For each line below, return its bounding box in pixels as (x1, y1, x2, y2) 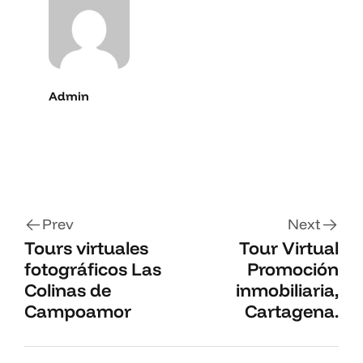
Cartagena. (245, 299, 339, 322)
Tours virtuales (24, 236, 148, 259)
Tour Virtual (239, 236, 339, 259)
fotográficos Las (24, 257, 161, 280)
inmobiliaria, (236, 278, 339, 301)
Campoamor (24, 299, 131, 322)
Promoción (247, 257, 339, 280)
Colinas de (24, 278, 111, 301)
